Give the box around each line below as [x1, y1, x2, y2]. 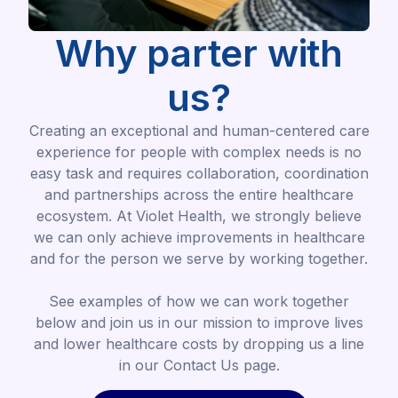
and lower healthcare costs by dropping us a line [34, 334, 364, 353]
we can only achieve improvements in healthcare [33, 227, 365, 246]
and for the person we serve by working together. [30, 249, 368, 267]
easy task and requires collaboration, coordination [29, 163, 369, 182]
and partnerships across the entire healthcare [44, 185, 354, 203]
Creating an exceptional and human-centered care [28, 121, 370, 139]
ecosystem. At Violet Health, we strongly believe [36, 206, 362, 225]
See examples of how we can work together [49, 291, 349, 310]
